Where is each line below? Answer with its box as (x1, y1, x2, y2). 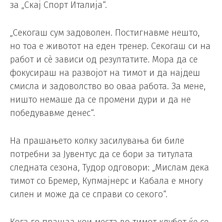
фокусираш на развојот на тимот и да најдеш (10, 67, 200, 79)
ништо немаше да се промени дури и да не (10, 94, 191, 106)
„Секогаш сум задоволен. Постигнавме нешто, (10, 27, 200, 39)
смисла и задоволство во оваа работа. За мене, (10, 81, 206, 92)
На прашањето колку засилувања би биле (10, 135, 184, 146)
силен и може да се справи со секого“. (10, 188, 167, 200)
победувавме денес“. (10, 108, 95, 119)
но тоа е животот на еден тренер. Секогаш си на (10, 41, 211, 52)
